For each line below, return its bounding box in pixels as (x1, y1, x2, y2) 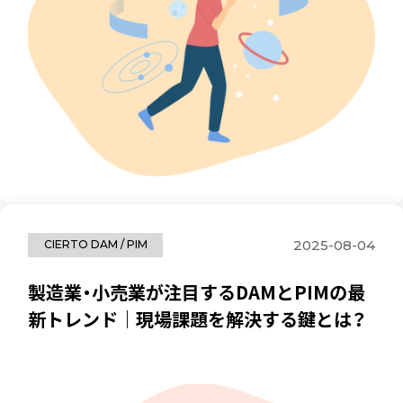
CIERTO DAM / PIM (43, 237, 148, 252)
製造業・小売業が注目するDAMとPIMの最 (28, 279, 366, 306)
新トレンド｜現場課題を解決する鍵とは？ (28, 306, 367, 333)
